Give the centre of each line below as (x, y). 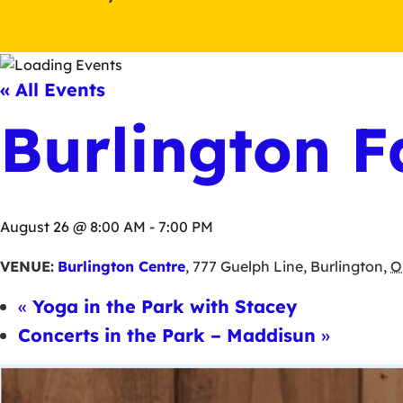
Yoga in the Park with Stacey (162, 306)
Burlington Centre (121, 266)
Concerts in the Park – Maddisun (170, 335)
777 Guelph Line (248, 266)
